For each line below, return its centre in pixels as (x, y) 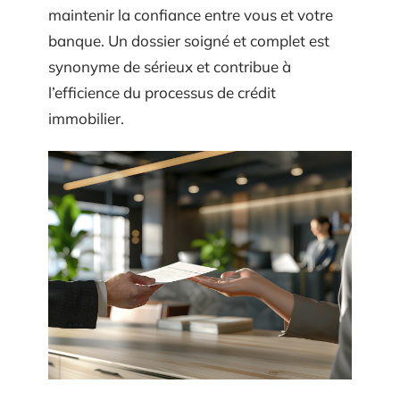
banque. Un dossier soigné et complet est (189, 40)
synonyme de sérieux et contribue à (170, 66)
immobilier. (86, 118)
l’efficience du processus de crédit (162, 92)
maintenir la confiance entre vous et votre (191, 14)
